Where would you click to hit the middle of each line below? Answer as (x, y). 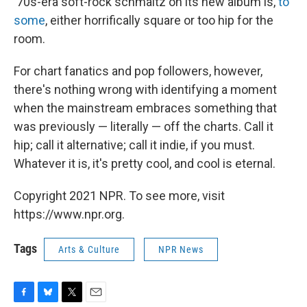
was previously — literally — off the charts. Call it (144, 127)
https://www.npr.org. (69, 214)
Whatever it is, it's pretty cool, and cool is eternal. (145, 164)
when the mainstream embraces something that (145, 108)
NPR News (181, 250)
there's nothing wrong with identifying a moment (145, 90)
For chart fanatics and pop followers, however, (138, 71)
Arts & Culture (89, 250)
